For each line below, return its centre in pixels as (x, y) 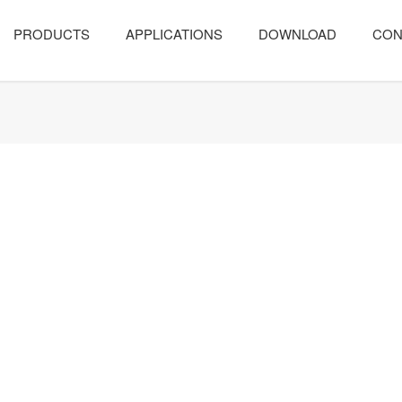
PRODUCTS (51, 34)
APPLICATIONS (174, 34)
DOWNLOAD (297, 34)
